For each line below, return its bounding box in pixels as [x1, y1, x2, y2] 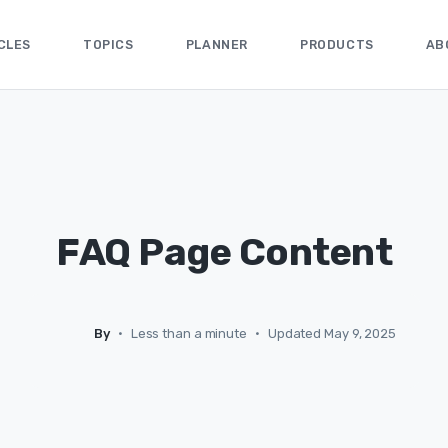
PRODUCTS [299, 36, 374, 52]
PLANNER [185, 36, 248, 52]
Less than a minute [130, 325, 247, 341]
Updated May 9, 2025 [267, 325, 396, 341]
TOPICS [83, 36, 134, 52]
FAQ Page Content [56, 229, 392, 275]
